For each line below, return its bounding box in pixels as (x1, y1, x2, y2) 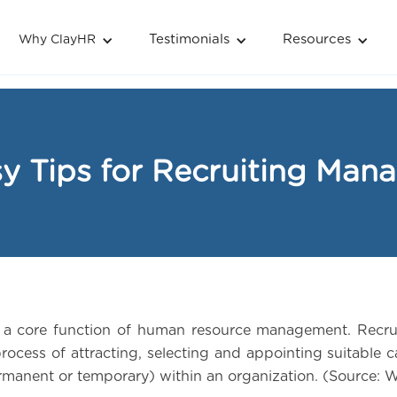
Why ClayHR (18, 33, 96, 46)
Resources (282, 32, 351, 46)
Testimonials (148, 32, 230, 46)
